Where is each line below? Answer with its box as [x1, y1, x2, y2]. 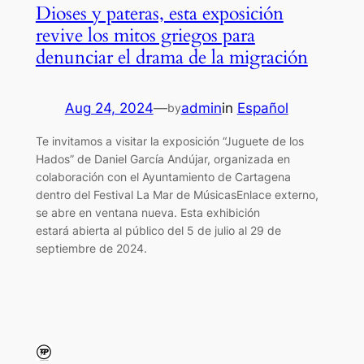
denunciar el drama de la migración [35, 44, 308, 70]
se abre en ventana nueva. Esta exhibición [35, 205, 260, 219]
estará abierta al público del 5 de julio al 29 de [35, 223, 281, 237]
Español [236, 100, 288, 116]
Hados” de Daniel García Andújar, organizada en [35, 151, 290, 166]
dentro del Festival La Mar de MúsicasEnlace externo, [35, 187, 318, 201]
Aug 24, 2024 [64, 100, 154, 116]
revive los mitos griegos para [35, 22, 255, 48]
